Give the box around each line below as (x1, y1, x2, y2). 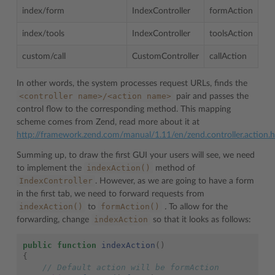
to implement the (17, 163, 84, 172)
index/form (22, 6, 64, 15)
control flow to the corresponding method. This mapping (17, 104, 231, 114)
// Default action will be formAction (42, 262, 219, 272)
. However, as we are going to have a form (95, 176, 254, 185)
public (23, 240, 52, 250)
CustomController (132, 52, 199, 61)
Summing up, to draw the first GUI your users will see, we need (17, 150, 255, 160)
